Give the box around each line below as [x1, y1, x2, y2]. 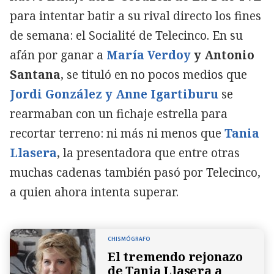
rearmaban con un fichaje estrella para [10, 105, 228, 122]
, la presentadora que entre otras [57, 144, 240, 161]
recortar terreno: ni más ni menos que [10, 125, 224, 141]
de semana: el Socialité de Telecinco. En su [10, 27, 243, 43]
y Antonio [191, 46, 254, 63]
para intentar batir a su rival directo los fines [10, 7, 261, 24]
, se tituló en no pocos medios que [61, 66, 247, 83]
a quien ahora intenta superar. [10, 183, 179, 200]
